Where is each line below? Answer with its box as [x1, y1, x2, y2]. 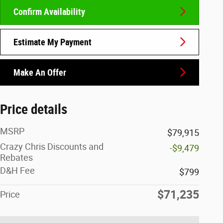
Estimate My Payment [13, 36, 92, 47]
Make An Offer [13, 67, 66, 78]
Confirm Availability [13, 6, 85, 17]
